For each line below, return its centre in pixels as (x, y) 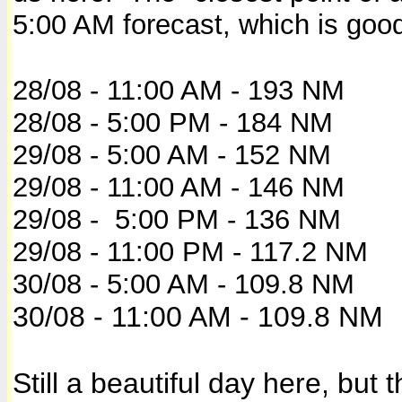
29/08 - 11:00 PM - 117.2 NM (190, 251)
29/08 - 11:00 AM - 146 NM (179, 187)
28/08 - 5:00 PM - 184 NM (173, 122)
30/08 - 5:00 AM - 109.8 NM (184, 284)
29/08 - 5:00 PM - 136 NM (177, 219)
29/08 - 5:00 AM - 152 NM (172, 154)
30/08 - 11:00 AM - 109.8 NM (198, 316)
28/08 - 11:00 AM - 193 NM (179, 90)
